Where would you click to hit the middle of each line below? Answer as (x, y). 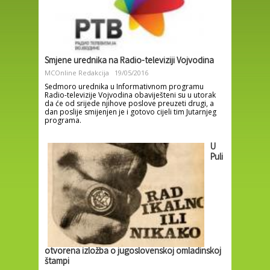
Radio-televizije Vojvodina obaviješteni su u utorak (130, 95)
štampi (57, 262)
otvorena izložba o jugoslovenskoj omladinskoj (133, 252)
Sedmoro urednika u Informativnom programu (124, 86)
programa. (63, 120)
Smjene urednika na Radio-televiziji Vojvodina (129, 61)
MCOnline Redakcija (77, 72)
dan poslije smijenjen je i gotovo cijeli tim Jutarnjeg (130, 111)
